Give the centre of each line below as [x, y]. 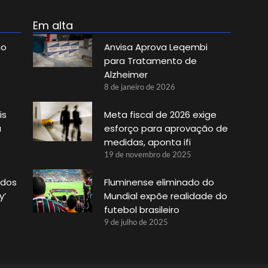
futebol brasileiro [141, 209]
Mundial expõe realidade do [165, 196]
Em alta [53, 25]
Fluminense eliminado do [159, 182]
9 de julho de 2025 [136, 222]
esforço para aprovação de [166, 128]
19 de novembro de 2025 [147, 154]
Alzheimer [126, 74]
